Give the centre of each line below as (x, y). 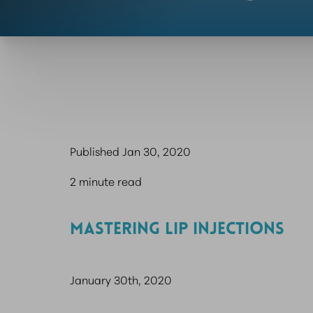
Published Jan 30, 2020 (130, 151)
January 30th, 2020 (121, 279)
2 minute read (106, 181)
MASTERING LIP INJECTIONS (177, 230)
